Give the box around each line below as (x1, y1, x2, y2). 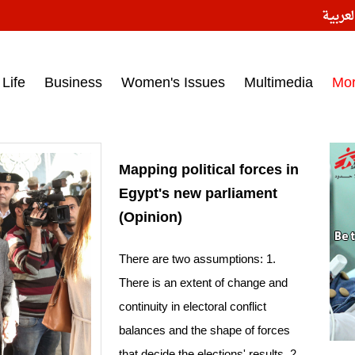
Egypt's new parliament (119, 185, 277, 202)
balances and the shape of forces (119, 323, 290, 338)
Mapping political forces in (119, 162, 299, 178)
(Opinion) (119, 209, 182, 226)
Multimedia (244, 74, 313, 90)
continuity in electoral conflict (119, 300, 266, 314)
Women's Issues (121, 74, 225, 90)
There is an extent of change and (119, 276, 288, 290)
